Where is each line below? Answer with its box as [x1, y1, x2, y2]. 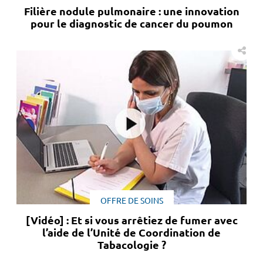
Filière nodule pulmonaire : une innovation [23, 5, 240, 18]
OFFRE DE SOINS [100, 196, 163, 206]
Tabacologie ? [97, 239, 166, 251]
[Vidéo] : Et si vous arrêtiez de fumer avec [25, 214, 238, 227]
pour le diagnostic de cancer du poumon [30, 18, 233, 30]
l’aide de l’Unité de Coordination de [42, 227, 221, 239]
